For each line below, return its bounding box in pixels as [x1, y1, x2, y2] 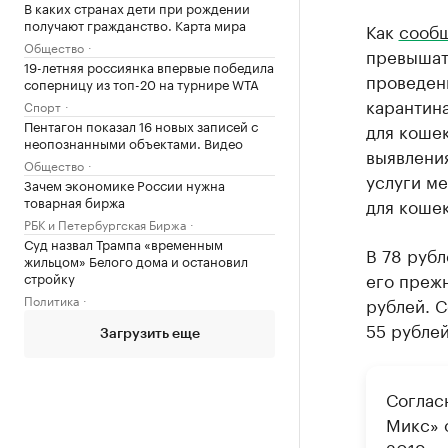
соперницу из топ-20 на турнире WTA [24, 72, 259, 93]
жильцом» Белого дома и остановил [24, 249, 248, 270]
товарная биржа [24, 190, 125, 211]
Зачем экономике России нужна [24, 173, 225, 194]
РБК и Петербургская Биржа [24, 213, 186, 233]
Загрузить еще [99, 326, 200, 341]
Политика [24, 289, 79, 309]
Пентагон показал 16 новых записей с [24, 114, 258, 135]
